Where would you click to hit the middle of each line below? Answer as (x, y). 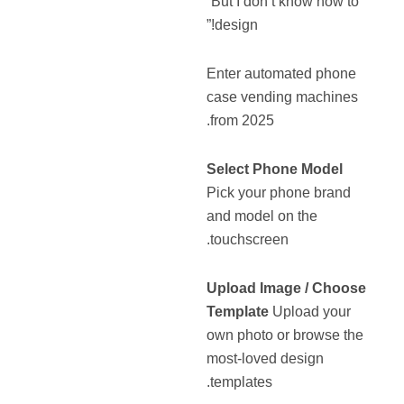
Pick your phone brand (279, 193)
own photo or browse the (285, 335)
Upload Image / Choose (287, 289)
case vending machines (283, 97)
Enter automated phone (282, 74)
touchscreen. (250, 240)
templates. (242, 382)
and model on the (262, 216)
